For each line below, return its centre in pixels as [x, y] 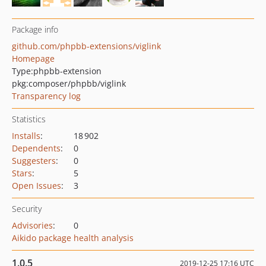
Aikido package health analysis [73, 238]
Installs [26, 136]
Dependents [36, 148]
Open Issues [37, 186]
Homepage [33, 58]
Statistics [29, 119]
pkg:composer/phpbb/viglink [69, 83]
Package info [35, 29]
